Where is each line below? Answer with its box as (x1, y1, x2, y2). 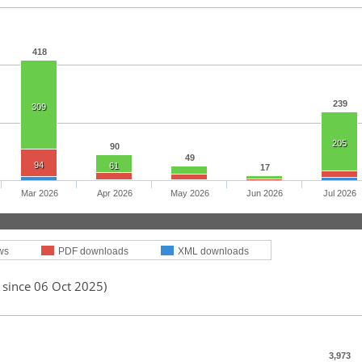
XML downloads (178, 246, 249, 258)
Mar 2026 (20, 188, 58, 199)
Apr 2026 (96, 188, 133, 199)
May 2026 (170, 188, 209, 199)
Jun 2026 (246, 188, 283, 199)
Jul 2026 (323, 188, 356, 199)
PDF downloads (58, 246, 128, 258)
